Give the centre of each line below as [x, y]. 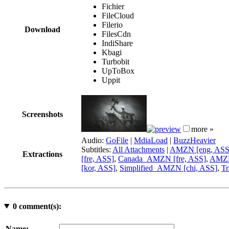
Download [42, 29]
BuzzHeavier [194, 140]
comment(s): [39, 206]
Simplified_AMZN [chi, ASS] [168, 168]
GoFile [117, 140]
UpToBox [118, 71]
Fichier [113, 6]
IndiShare [117, 43]
